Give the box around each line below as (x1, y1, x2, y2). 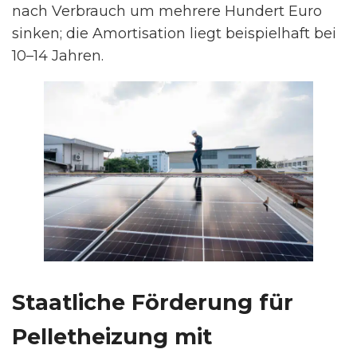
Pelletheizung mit (12, 323, 212, 350)
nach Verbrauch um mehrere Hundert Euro (12, 2, 322, 21)
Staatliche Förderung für (12, 288, 293, 316)
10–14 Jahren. (12, 47, 104, 65)
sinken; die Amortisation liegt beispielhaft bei (12, 25, 336, 43)
